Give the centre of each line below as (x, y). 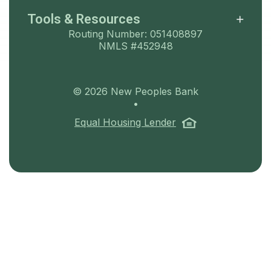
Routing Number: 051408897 (135, 34)
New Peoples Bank (153, 92)
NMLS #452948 (135, 46)
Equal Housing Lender (125, 122)
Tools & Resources (84, 19)
